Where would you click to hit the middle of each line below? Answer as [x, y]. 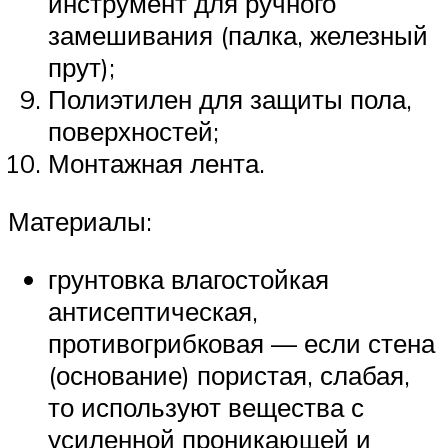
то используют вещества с [206, 406]
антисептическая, [153, 310]
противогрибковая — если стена [241, 342]
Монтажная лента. [156, 163]
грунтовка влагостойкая [188, 278]
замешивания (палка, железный [238, 35]
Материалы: [80, 221]
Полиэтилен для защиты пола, [230, 99]
